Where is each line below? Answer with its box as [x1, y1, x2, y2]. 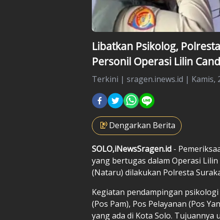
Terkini [92, 73, 118, 84]
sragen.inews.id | [127, 73, 192, 84]
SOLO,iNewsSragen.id [92, 143, 173, 154]
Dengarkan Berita [109, 119, 175, 131]
